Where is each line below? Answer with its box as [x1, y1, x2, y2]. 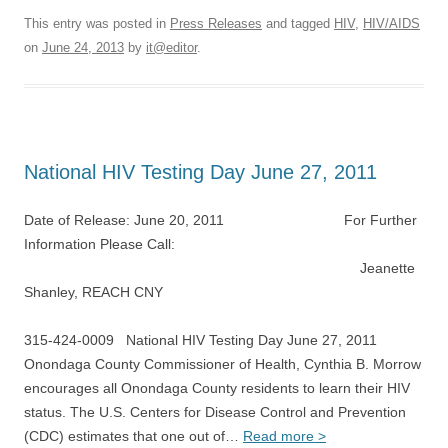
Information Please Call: [24, 236, 223, 252]
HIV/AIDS [363, 16, 420, 31]
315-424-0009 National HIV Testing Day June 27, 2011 [24, 332, 377, 348]
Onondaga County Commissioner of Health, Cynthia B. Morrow [24, 356, 421, 372]
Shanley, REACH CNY [24, 284, 163, 300]
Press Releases [170, 16, 262, 31]
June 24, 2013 [42, 40, 124, 55]
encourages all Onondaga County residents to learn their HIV [24, 380, 410, 396]
